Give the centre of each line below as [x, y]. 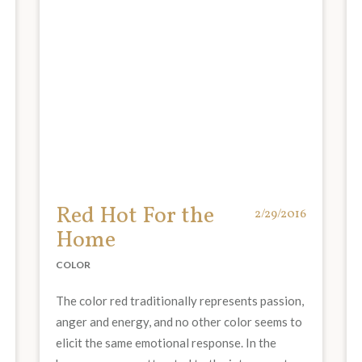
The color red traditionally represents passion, [180, 301]
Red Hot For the [135, 217]
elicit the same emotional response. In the [166, 343]
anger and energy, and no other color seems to [179, 322]
